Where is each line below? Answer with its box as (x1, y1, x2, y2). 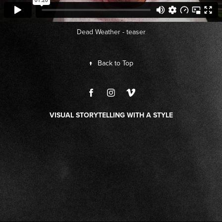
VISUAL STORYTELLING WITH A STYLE (49, 110, 173, 120)
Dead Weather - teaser (76, 27, 146, 37)
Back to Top (98, 58, 133, 68)
